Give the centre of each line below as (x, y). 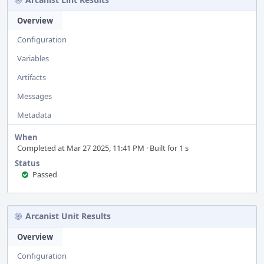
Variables (33, 58)
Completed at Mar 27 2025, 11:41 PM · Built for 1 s (103, 148)
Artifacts (32, 77)
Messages (34, 96)
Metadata (34, 115)
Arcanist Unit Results (68, 216)
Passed (45, 174)
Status (27, 163)
